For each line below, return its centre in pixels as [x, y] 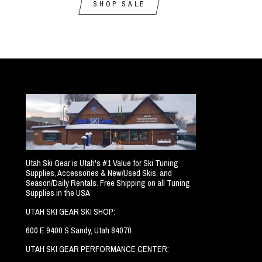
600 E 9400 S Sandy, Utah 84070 [79, 230]
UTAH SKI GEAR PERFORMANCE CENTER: [98, 249]
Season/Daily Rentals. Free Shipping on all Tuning [108, 183]
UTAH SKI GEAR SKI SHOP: [71, 212]
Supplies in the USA [58, 193]
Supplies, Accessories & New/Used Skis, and [99, 173]
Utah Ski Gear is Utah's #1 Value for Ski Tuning [102, 163]
